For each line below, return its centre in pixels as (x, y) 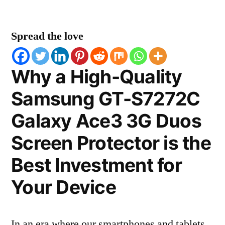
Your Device (64, 187)
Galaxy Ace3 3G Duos (106, 121)
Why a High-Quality (97, 77)
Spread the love (47, 36)
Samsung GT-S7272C (106, 99)
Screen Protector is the (111, 143)
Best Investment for (96, 165)
